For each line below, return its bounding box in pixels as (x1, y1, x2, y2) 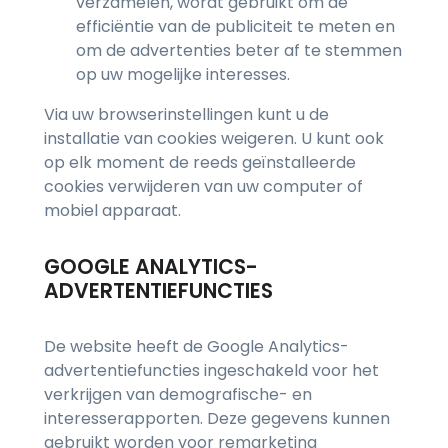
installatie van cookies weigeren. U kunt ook (44, 127, 384, 151)
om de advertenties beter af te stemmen (76, 39, 402, 63)
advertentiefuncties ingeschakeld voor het (44, 359, 379, 383)
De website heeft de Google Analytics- (44, 335, 349, 359)
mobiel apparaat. (44, 199, 181, 223)
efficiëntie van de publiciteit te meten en (76, 15, 395, 39)
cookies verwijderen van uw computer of (44, 175, 363, 199)
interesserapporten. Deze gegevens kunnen (44, 407, 390, 431)
